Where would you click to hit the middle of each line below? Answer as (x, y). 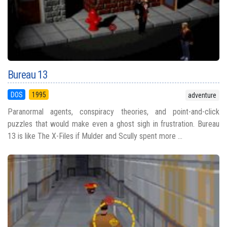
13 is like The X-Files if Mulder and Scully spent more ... (95, 136)
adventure (202, 96)
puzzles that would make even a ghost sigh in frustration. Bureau (113, 124)
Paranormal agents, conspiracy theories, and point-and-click (113, 111)
